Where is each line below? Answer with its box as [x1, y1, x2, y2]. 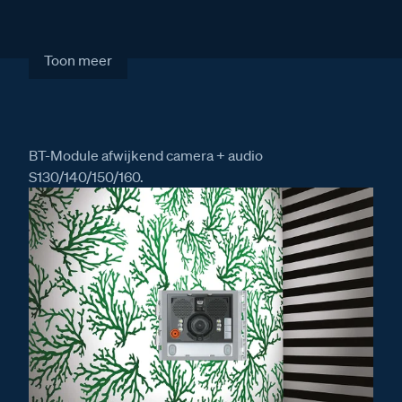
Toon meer [44, 51, 112, 70]
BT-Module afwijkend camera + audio [29, 145, 263, 164]
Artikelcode [29, 19, 103, 37]
